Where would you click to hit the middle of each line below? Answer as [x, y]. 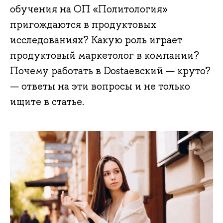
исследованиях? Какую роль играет [96, 40]
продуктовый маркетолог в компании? [105, 55]
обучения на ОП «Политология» [89, 9]
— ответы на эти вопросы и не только [100, 86]
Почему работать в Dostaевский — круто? [110, 70]
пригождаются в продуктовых [83, 24]
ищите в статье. [47, 101]
